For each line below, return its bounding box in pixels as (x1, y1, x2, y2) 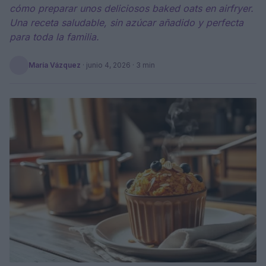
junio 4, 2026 (86, 61, 131, 69)
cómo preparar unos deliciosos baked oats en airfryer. (9, 2, 254, 14)
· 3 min (131, 61, 155, 69)
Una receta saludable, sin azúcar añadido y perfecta (9, 17, 243, 28)
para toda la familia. (9, 31, 99, 43)
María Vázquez (28, 61, 81, 69)
